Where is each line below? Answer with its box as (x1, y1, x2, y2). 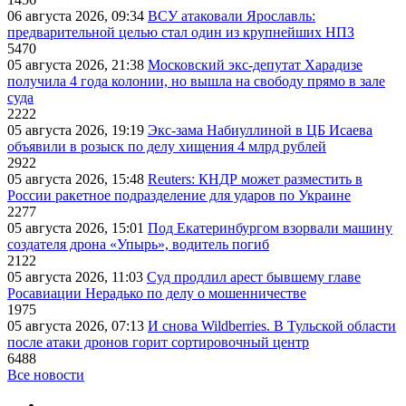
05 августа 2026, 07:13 (7, 318, 148, 334)
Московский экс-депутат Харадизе (148, 57, 362, 73)
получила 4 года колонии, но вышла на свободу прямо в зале (7, 73, 385, 90)
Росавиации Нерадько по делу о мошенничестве (7, 285, 306, 302)
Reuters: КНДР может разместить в (148, 171, 362, 188)
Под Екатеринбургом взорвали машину (148, 220, 392, 237)
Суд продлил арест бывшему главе (147, 269, 361, 285)
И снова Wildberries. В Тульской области (148, 318, 396, 334)
